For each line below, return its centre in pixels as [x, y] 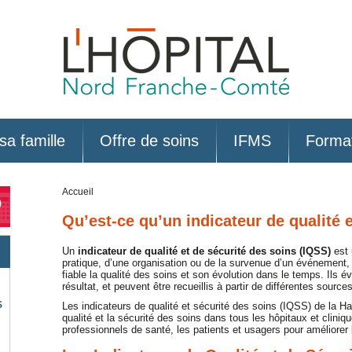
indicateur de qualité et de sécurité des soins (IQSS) [204, 251]
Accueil [78, 192]
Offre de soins [149, 141]
